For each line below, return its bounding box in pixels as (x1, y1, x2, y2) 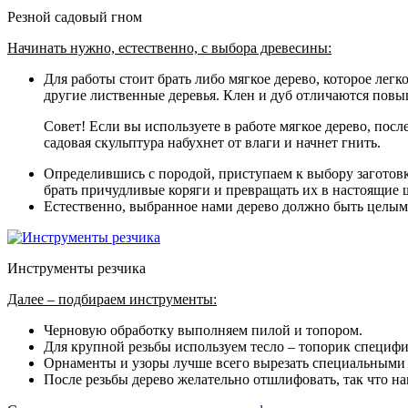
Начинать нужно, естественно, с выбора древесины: (7, 40, 331, 56)
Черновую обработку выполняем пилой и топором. (44, 322, 362, 339)
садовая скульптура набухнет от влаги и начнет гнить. (44, 135, 381, 151)
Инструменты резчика (7, 260, 146, 277)
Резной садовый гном (7, 9, 142, 25)
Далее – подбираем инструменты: (7, 291, 217, 308)
